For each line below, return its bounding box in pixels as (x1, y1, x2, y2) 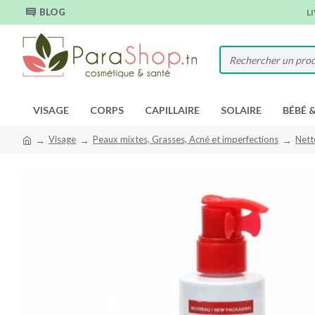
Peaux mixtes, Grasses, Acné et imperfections (93, 134, 278, 145)
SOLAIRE (221, 104, 262, 116)
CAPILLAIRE (145, 104, 200, 116)
